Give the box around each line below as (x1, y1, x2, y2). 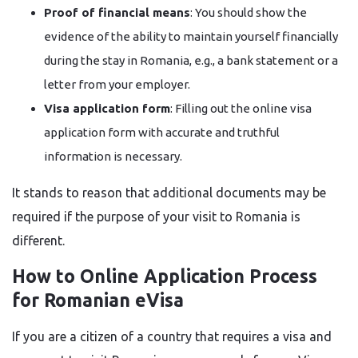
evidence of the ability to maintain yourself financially (44, 30, 338, 43)
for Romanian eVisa (12, 290, 184, 310)
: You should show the (190, 6, 307, 19)
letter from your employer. (44, 78, 190, 91)
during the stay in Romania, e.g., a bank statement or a (44, 54, 338, 67)
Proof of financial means (44, 6, 190, 19)
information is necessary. (44, 149, 182, 163)
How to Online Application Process (12, 266, 317, 286)
